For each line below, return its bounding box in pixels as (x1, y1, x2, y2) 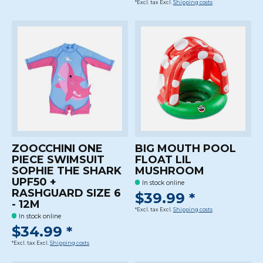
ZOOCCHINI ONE (12, 141, 103, 155)
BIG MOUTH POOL (134, 141, 236, 155)
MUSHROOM (134, 164, 204, 177)
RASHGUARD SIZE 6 (12, 186, 121, 200)
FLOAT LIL (134, 153, 191, 166)
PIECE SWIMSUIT (12, 153, 104, 166)
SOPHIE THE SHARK (12, 164, 122, 177)
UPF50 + (12, 175, 56, 188)
